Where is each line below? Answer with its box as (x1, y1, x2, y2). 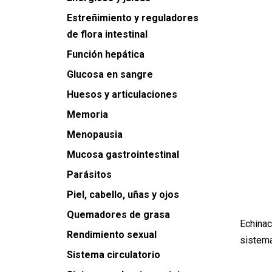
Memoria (67, 109, 108, 120)
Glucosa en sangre (67, 69, 153, 80)
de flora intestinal (67, 29, 148, 40)
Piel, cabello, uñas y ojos (67, 189, 179, 200)
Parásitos (67, 169, 112, 180)
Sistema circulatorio (67, 249, 160, 260)
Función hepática (67, 49, 144, 60)
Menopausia (67, 129, 123, 140)
